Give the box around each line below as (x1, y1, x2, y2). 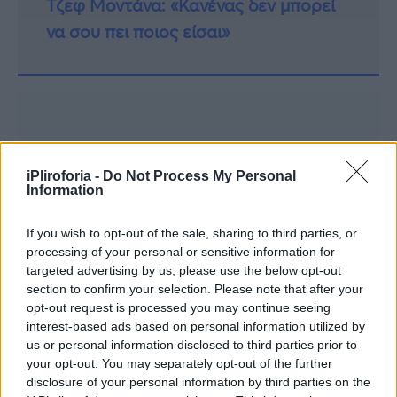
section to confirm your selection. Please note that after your (27, 282, 363, 296)
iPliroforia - (27, 168, 103, 183)
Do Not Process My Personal (103, 168, 296, 183)
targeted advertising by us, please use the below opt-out (27, 263, 341, 277)
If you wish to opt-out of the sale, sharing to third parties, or (27, 226, 357, 240)
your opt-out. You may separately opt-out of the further (27, 356, 332, 370)
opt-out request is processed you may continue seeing (27, 300, 331, 315)
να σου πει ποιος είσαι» (46, 19, 230, 44)
